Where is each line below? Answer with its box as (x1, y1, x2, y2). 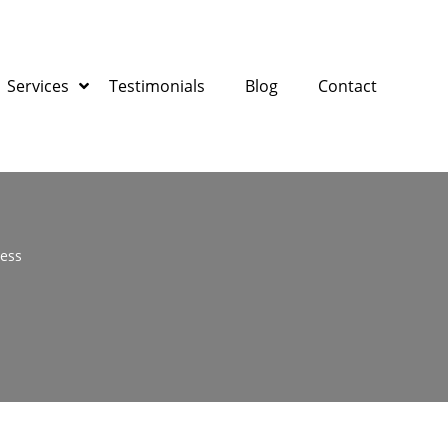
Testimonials (109, 75, 205, 97)
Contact (318, 75, 377, 97)
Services (7, 75, 69, 97)
